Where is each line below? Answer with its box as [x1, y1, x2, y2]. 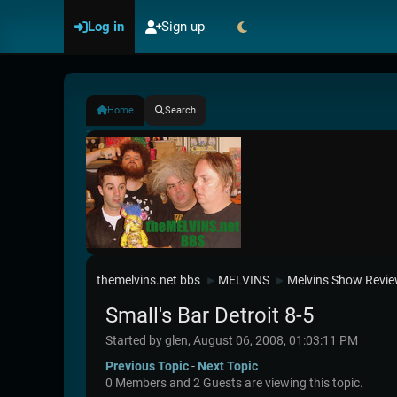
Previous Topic [105, 359, 189, 374]
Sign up [161, 18, 205, 35]
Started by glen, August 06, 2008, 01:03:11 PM [105, 333, 358, 347]
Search [165, 105, 196, 116]
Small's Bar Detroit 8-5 [105, 303, 314, 328]
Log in [88, 18, 124, 35]
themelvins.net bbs [97, 273, 200, 288]
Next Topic [198, 359, 258, 374]
